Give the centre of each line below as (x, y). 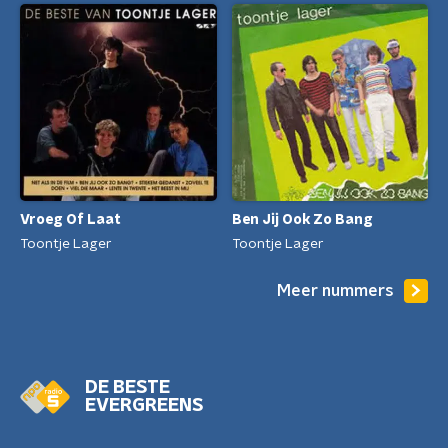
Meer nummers (335, 290)
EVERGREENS (144, 406)
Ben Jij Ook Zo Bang (302, 220)
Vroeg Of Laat (70, 220)
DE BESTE (127, 388)
